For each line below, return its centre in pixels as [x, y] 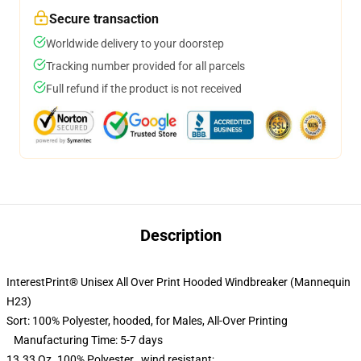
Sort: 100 [29, 321]
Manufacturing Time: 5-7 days [85, 340]
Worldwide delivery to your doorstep [135, 44]
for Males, [181, 321]
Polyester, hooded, [108, 321]
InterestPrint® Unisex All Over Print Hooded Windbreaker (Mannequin [178, 282]
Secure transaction [104, 19]
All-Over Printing [252, 321]
